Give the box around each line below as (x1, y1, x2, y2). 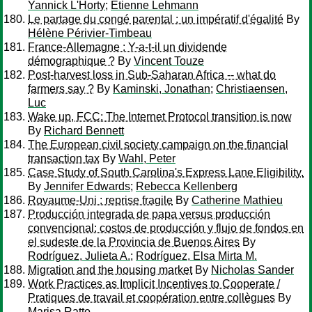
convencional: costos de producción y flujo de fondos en (28, 222, 304, 234)
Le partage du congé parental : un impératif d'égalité (28, 13, 283, 25)
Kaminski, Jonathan (113, 83, 210, 95)
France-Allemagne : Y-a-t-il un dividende (28, 41, 227, 53)
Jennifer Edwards (44, 180, 130, 192)
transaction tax (28, 153, 100, 164)
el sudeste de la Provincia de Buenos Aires (28, 236, 240, 248)
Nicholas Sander (211, 264, 294, 276)
